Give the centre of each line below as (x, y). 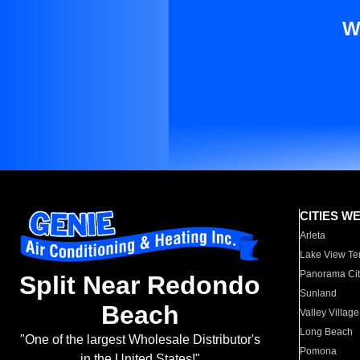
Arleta (313, 235)
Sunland (319, 293)
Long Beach (327, 332)
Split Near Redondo (140, 286)
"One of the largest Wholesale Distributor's (140, 340)
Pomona (319, 351)
